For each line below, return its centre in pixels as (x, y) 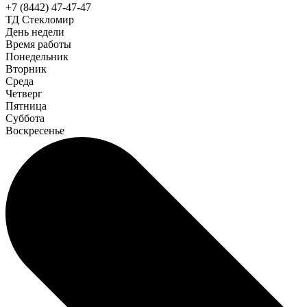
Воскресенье (35, 130)
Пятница (26, 106)
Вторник (26, 69)
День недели (35, 32)
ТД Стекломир (40, 19)
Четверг (24, 93)
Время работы (38, 44)
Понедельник (37, 56)
